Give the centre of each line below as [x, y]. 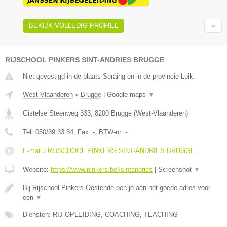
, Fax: [83, 132]
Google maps [127, 95]
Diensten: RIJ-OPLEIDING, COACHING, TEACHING [100, 215]
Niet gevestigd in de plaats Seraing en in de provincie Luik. [109, 77]
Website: [37, 170]
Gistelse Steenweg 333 [57, 113]
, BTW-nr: [110, 132]
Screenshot [176, 170]
